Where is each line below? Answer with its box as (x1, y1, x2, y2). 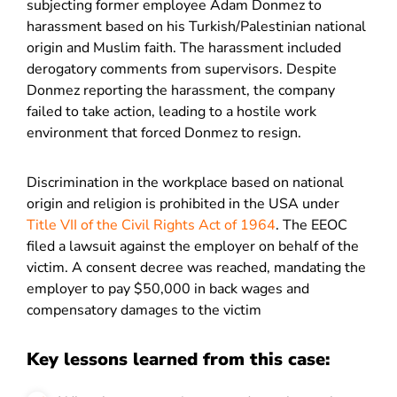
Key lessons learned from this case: (27, 347, 330, 371)
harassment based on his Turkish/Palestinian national (27, 17, 366, 36)
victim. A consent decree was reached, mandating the (27, 258, 366, 277)
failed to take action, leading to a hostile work (27, 102, 316, 121)
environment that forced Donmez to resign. (27, 123, 301, 143)
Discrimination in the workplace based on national (27, 173, 344, 192)
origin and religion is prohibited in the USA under (27, 194, 339, 214)
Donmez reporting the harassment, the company (27, 81, 335, 100)
